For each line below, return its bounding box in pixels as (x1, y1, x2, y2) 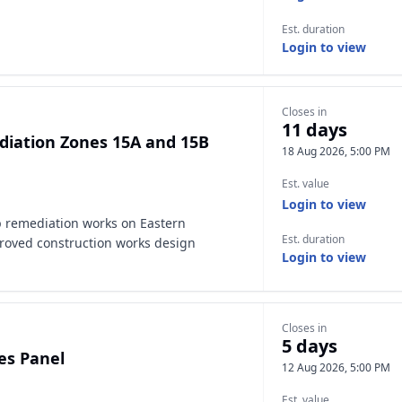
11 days (282, 118, 347, 142)
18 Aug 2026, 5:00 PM (282, 144, 390, 159)
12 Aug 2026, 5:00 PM (282, 360, 390, 375)
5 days (282, 334, 337, 358)
